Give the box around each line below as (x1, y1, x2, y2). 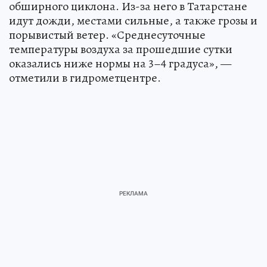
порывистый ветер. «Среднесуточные (9, 26, 206, 43)
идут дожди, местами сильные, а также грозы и (9, 12, 257, 29)
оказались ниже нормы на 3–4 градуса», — (9, 55, 231, 72)
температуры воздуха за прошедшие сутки (9, 41, 232, 57)
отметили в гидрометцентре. (9, 69, 161, 86)
